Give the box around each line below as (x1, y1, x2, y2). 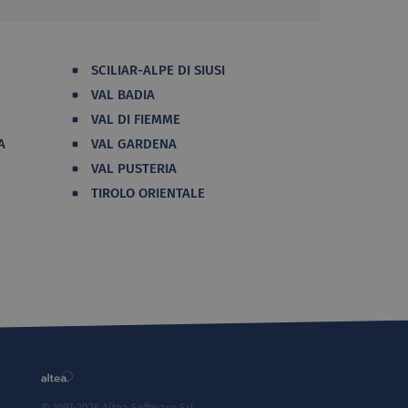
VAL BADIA (91, 86, 155, 103)
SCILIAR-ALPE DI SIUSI (91, 61, 225, 78)
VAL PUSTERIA (91, 159, 177, 177)
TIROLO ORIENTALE (91, 184, 205, 201)
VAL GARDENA (91, 135, 177, 152)
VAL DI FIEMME (91, 110, 180, 127)
